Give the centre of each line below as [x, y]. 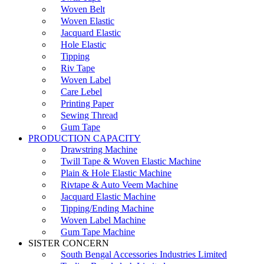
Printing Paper [87, 103]
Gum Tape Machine [98, 232]
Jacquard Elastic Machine [108, 197]
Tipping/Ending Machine [107, 208]
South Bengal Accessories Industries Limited [144, 254]
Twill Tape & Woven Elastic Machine [131, 161]
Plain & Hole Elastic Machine [116, 173]
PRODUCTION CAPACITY [85, 138]
